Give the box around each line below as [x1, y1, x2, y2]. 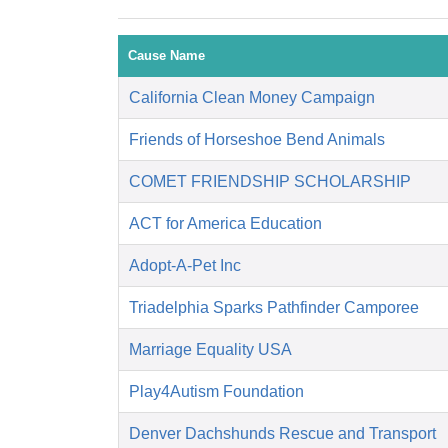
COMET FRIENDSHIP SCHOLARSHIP [129, 173, 411, 191]
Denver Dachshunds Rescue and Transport [129, 425, 436, 443]
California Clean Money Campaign [129, 89, 375, 107]
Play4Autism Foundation [129, 383, 304, 401]
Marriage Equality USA [129, 341, 292, 359]
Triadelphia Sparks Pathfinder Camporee [129, 299, 419, 317]
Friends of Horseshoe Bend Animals [129, 131, 385, 149]
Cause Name [128, 48, 205, 64]
